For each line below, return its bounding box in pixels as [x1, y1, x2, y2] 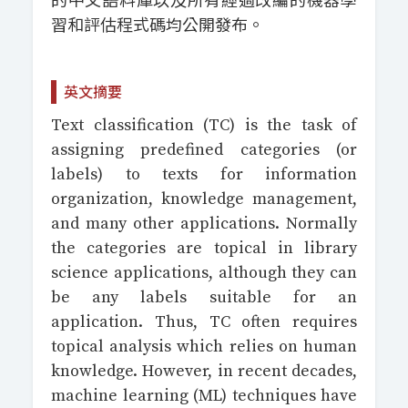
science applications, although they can [51, 262, 357, 283]
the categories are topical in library [51, 238, 357, 259]
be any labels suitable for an [51, 287, 357, 308]
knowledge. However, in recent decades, [51, 361, 357, 382]
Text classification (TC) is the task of [51, 115, 357, 136]
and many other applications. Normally [51, 213, 357, 234]
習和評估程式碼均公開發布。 [51, 15, 264, 36]
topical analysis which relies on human [51, 336, 357, 357]
